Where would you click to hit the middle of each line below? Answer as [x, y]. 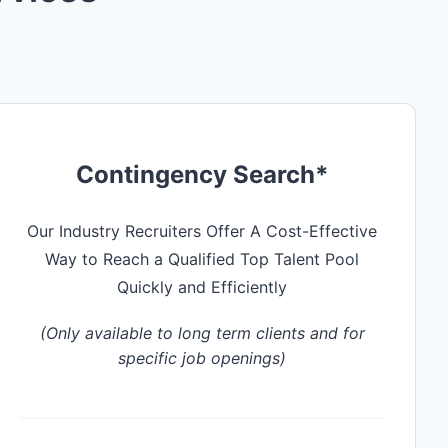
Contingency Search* [202, 174]
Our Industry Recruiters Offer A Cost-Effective [202, 230]
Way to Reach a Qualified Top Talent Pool [202, 258]
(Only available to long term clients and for [202, 332]
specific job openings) [202, 357]
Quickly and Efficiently [202, 286]
